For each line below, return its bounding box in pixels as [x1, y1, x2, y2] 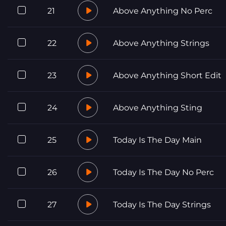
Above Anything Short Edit [113, 70, 221, 80]
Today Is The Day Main [113, 135, 202, 145]
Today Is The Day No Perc [113, 167, 214, 177]
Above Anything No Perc [113, 6, 212, 16]
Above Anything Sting [113, 102, 202, 112]
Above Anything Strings [113, 38, 209, 48]
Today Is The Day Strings [113, 199, 211, 209]
